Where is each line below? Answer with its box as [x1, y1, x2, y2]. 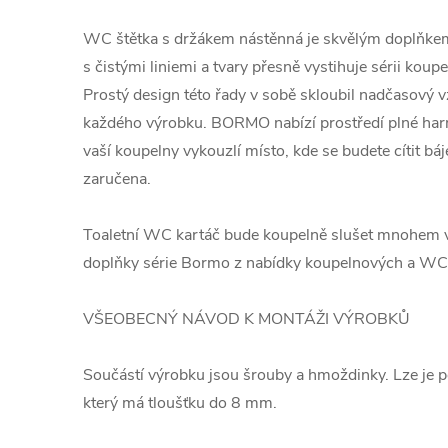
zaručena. [83, 168, 155, 190]
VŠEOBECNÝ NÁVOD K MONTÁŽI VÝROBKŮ [83, 308, 410, 330]
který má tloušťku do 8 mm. [83, 392, 277, 414]
